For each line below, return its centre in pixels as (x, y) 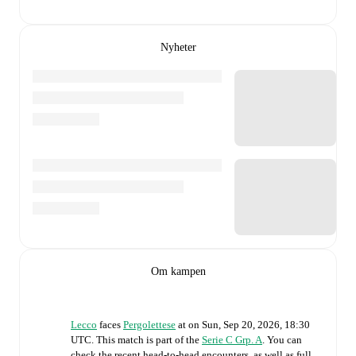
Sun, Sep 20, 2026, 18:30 (256, 324)
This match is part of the (149, 339)
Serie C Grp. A (232, 339)
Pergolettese (149, 324)
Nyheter (178, 47)
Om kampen (178, 271)
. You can (282, 339)
